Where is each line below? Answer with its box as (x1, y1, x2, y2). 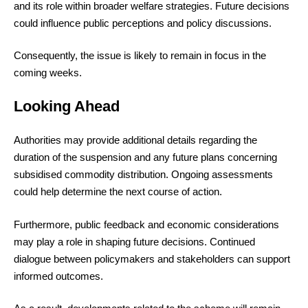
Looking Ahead (14, 97, 120, 115)
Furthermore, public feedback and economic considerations (14, 218, 279, 230)
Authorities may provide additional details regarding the (14, 134, 257, 146)
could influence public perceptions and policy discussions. (14, 16, 272, 29)
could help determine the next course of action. (14, 186, 222, 198)
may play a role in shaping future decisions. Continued (14, 235, 255, 247)
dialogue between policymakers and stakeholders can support (14, 252, 290, 265)
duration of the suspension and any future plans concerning (14, 151, 277, 164)
